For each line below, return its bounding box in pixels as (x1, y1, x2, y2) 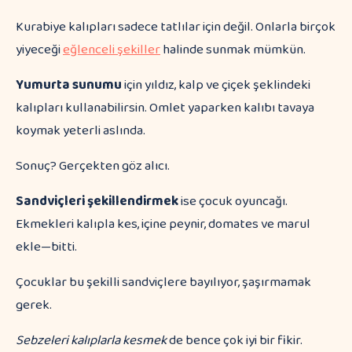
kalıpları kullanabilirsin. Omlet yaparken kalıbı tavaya (16, 97, 314, 119)
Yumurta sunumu (16, 75, 122, 96)
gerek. (16, 295, 52, 316)
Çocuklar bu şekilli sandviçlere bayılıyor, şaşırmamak (16, 272, 311, 293)
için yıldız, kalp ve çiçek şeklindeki (122, 75, 310, 96)
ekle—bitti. (16, 236, 77, 258)
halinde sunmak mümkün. (160, 39, 306, 60)
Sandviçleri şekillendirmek (16, 191, 178, 212)
